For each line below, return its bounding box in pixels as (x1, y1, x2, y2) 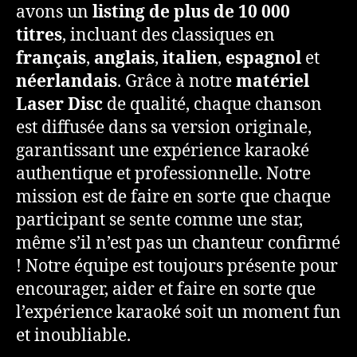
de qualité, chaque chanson (103, 94, 322, 116)
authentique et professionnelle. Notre (16, 163, 311, 186)
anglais (94, 48, 155, 70)
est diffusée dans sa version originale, (16, 117, 312, 139)
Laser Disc (16, 94, 103, 116)
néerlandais (16, 71, 117, 93)
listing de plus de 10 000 (92, 2, 290, 24)
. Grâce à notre (117, 71, 236, 93)
